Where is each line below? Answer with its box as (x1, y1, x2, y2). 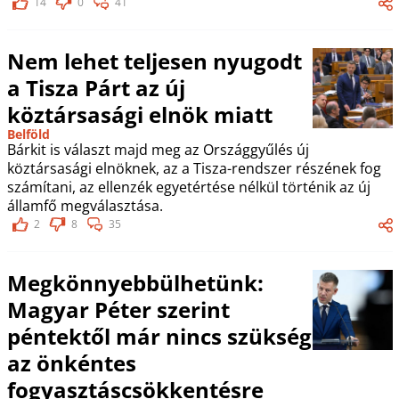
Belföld (6, 125, 50, 142)
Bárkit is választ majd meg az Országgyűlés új (6, 139, 309, 159)
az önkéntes (6, 347, 136, 378)
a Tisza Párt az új (6, 72, 185, 102)
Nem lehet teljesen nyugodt (6, 45, 302, 76)
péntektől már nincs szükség (6, 321, 312, 351)
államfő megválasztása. (6, 195, 163, 216)
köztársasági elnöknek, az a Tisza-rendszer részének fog (6, 158, 381, 178)
